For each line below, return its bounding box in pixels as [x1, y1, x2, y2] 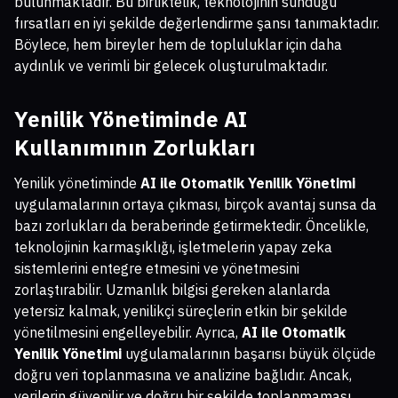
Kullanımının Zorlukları [14, 132, 255, 162]
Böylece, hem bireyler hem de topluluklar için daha [14, 35, 342, 53]
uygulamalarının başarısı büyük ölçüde [122, 344, 376, 362]
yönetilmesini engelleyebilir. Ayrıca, [14, 322, 242, 341]
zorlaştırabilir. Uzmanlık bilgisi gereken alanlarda [14, 280, 330, 298]
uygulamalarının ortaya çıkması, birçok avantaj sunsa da [14, 195, 377, 213]
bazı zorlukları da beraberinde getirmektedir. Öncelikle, [14, 216, 369, 235]
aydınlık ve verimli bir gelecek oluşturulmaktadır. [14, 56, 328, 75]
